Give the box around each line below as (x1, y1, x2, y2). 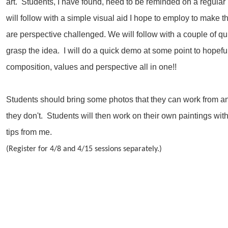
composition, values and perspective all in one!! (6, 62, 179, 71)
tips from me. (6, 127, 52, 136)
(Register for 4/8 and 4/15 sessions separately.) (6, 145, 162, 153)
